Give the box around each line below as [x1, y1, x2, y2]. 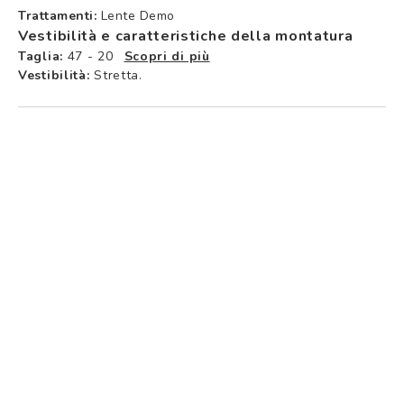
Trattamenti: [18, 6, 96, 24]
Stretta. [89, 66, 142, 84]
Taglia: [18, 47, 63, 65]
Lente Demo [100, 6, 175, 24]
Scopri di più [124, 47, 210, 65]
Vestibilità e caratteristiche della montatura [18, 25, 353, 46]
